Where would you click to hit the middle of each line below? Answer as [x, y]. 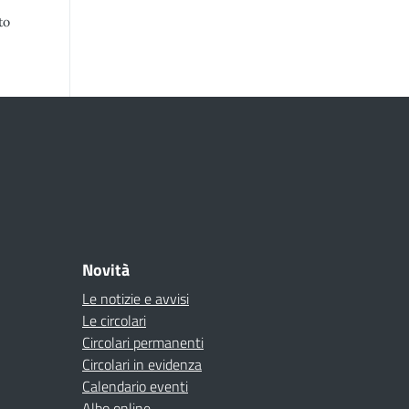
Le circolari [114, 320]
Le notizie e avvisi [136, 299]
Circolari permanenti [143, 342]
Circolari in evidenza [142, 364]
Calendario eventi [135, 386]
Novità [106, 270]
